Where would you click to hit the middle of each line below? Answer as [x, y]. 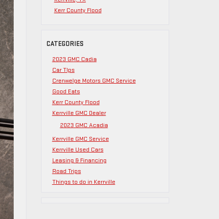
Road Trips [66, 171]
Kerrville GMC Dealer [79, 113]
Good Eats [66, 91]
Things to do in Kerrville [84, 182]
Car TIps [63, 70]
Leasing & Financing [79, 160]
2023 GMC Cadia [74, 59]
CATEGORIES [65, 44]
